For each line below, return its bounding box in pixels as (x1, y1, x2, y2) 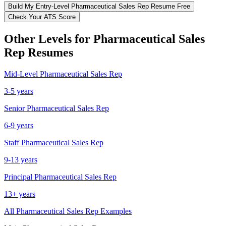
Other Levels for (4, 32, 93, 45)
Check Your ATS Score (8, 13, 76, 21)
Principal (4, 172, 32, 181)
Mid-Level (4, 69, 38, 78)
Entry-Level (36, 2, 69, 10)
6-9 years (4, 121, 33, 130)
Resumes (25, 45, 73, 59)
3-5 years (4, 86, 33, 95)
